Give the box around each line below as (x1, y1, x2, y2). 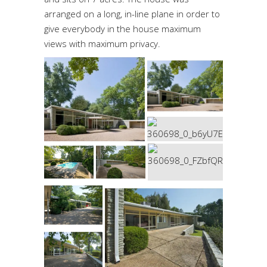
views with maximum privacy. (44, 38, 160, 50)
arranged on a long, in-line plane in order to (44, 8, 220, 20)
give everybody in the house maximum (44, 23, 201, 35)
